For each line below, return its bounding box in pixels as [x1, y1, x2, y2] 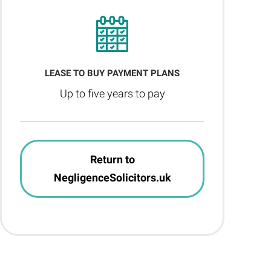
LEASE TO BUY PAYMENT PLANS [45, 68, 180, 79]
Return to [90, 153, 135, 166]
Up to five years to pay [59, 87, 165, 100]
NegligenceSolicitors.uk [53, 171, 171, 184]
